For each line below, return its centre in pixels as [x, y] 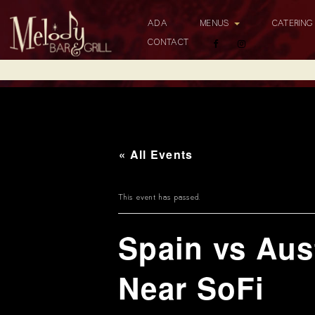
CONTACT [169, 43]
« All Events [156, 154]
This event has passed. [160, 198]
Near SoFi [192, 288]
